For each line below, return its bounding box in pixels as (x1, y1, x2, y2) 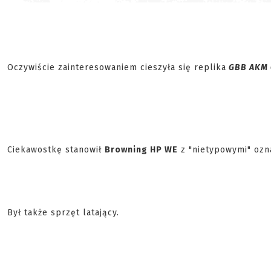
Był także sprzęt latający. (7, 207, 119, 218)
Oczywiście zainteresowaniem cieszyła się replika (7, 62, 226, 73)
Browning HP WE (105, 145, 178, 155)
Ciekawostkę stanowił (7, 145, 105, 155)
